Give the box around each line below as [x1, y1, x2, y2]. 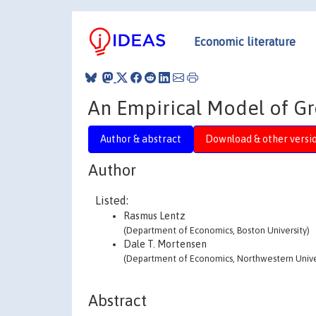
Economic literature [194, 35, 296, 48]
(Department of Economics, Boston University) [123, 225, 310, 236]
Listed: [95, 194, 128, 207]
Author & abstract [100, 133, 181, 145]
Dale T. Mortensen [123, 238, 207, 250]
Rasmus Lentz [123, 210, 186, 221]
